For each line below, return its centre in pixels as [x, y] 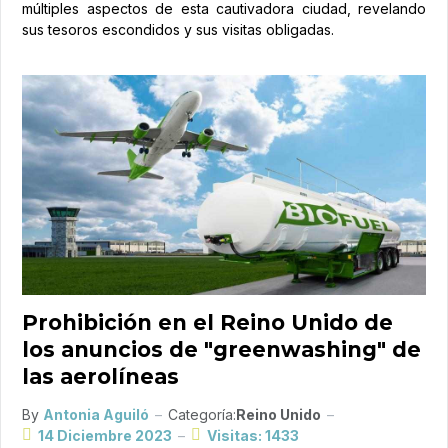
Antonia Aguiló [96, 414]
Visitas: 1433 [253, 435]
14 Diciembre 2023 [105, 435]
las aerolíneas [100, 376]
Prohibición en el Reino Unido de [207, 322]
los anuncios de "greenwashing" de [221, 349]
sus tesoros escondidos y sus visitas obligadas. [178, 29]
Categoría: [202, 414]
